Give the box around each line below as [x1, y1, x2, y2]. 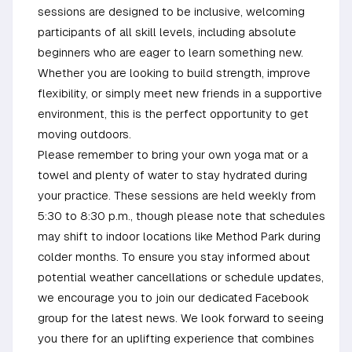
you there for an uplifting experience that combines [38, 331, 314, 345]
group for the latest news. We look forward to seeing [38, 310, 324, 324]
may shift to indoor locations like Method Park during [38, 229, 321, 243]
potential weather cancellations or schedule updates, [38, 269, 324, 284]
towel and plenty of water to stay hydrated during [38, 167, 307, 181]
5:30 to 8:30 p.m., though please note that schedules [38, 208, 325, 222]
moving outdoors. [38, 126, 131, 141]
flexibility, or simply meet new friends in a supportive [38, 86, 322, 100]
